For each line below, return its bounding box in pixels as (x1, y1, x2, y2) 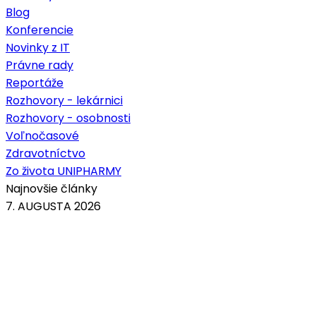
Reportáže (6, 74, 63, 91)
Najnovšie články (6, 180, 97, 197)
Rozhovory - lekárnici (6, 92, 123, 109)
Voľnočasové (6, 127, 79, 144)
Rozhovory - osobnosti (6, 109, 130, 126)
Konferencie (6, 21, 73, 38)
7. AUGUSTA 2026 (6, 197, 101, 214)
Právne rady (6, 56, 73, 73)
